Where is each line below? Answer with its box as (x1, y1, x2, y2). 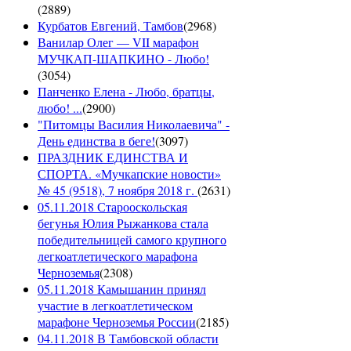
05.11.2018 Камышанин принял (38, 280, 206, 298)
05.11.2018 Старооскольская (38, 198, 187, 215)
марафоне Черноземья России (38, 313, 196, 331)
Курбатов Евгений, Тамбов (38, 17, 183, 34)
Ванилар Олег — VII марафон (38, 34, 199, 51)
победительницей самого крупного (38, 231, 226, 248)
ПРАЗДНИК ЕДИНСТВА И (38, 149, 188, 166)
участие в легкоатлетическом (38, 297, 193, 314)
